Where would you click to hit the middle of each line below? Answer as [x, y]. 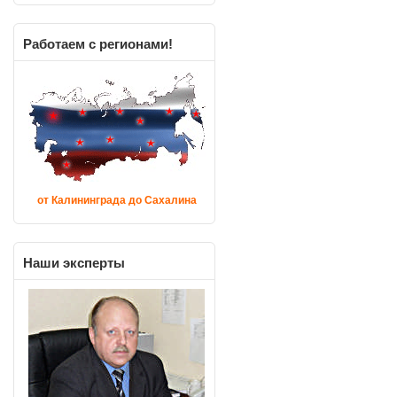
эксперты [92, 263]
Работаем [54, 44]
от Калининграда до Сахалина [117, 200]
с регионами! [129, 44]
